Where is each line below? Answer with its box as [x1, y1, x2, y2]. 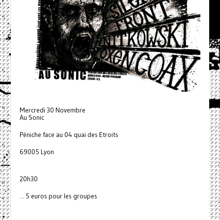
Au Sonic [19, 113, 44, 122]
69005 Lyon [19, 148, 54, 157]
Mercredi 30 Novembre [19, 106, 85, 115]
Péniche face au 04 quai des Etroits [19, 131, 118, 139]
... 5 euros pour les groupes [19, 192, 97, 201]
